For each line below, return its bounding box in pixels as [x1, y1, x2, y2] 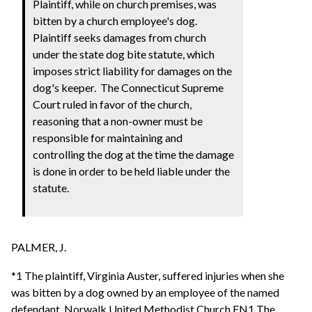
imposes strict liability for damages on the [33, 63, 233, 77]
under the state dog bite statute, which [33, 47, 215, 61]
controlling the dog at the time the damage [33, 147, 235, 161]
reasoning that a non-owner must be [33, 114, 203, 127]
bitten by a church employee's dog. [33, 13, 200, 27]
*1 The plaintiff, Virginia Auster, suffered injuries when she [11, 269, 284, 283]
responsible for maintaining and [33, 130, 183, 144]
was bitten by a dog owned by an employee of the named [11, 286, 279, 299]
